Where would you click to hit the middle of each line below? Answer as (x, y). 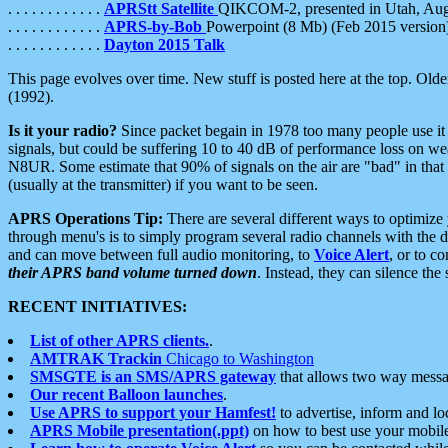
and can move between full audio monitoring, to (161, 254)
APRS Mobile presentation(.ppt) (139, 430)
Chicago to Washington (238, 358)
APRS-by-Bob (155, 26)
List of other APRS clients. (119, 340)
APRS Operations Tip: (85, 218)
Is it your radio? (62, 130)
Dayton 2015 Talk (164, 44)
